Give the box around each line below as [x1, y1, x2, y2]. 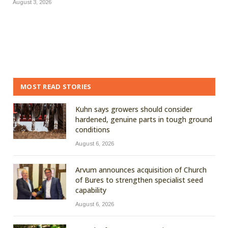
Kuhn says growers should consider [75, 104, 192, 115]
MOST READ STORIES [20, 82, 92, 92]
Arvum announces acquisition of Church [75, 165, 207, 175]
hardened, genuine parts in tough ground [75, 115, 212, 125]
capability [75, 185, 106, 195]
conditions [75, 125, 110, 135]
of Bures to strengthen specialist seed [75, 175, 203, 185]
